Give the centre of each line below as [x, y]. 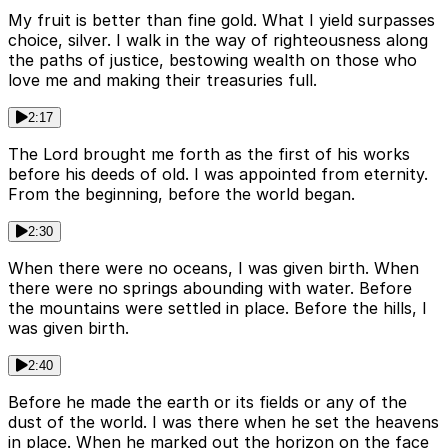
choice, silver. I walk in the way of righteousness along [218, 39]
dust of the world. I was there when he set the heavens [223, 421]
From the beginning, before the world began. [181, 193]
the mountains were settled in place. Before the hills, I [217, 307]
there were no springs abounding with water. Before [210, 287]
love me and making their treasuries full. [162, 79]
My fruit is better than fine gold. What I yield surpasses [221, 19]
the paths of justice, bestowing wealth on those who [212, 59]
